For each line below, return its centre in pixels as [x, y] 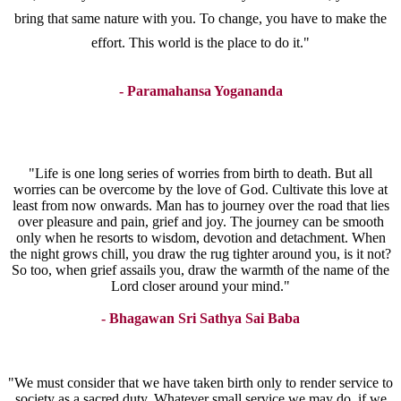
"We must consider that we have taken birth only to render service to [200, 383]
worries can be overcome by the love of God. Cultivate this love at [200, 190]
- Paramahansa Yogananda [200, 91]
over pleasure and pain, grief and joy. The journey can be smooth [200, 222]
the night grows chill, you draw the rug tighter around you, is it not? [200, 254]
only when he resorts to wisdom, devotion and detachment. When [200, 238]
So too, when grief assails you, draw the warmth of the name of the [200, 270]
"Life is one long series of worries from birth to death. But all [200, 174]
